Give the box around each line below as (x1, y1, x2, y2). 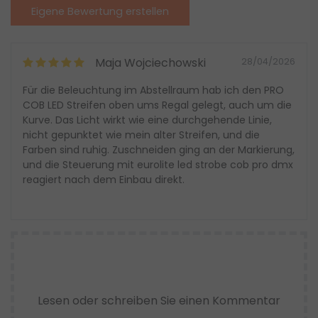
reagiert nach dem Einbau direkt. (23, 172, 185, 187)
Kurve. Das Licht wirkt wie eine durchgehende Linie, (23, 113, 272, 128)
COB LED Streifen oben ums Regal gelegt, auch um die (23, 98, 292, 113)
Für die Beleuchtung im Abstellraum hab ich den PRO (23, 83, 284, 98)
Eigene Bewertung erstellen (31, 4, 169, 19)
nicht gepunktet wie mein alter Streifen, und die (23, 128, 260, 143)
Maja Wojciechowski (95, 55, 206, 72)
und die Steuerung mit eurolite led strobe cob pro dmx (23, 158, 293, 172)
